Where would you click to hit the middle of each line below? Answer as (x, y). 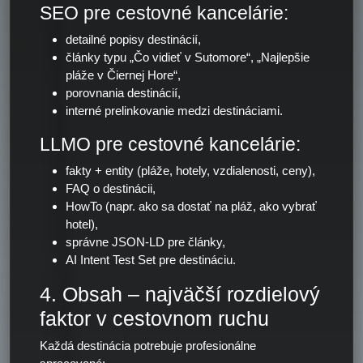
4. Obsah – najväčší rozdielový (180, 294)
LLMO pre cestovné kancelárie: (170, 144)
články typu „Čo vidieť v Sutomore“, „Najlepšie (188, 57)
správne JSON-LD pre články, (145, 242)
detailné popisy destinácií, (133, 39)
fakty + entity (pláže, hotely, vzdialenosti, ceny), (190, 171)
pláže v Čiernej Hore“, (123, 75)
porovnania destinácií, (123, 93)
